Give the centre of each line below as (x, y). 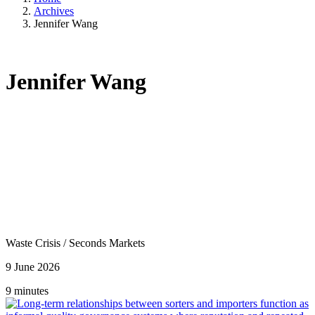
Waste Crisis (34, 243)
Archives (54, 11)
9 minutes (27, 290)
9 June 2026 (33, 266)
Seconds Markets (107, 243)
